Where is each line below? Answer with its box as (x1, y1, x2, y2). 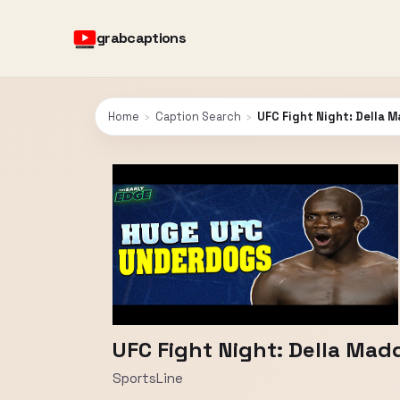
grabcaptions (96, 29, 187, 47)
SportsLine (112, 370, 183, 387)
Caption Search (155, 109, 241, 124)
